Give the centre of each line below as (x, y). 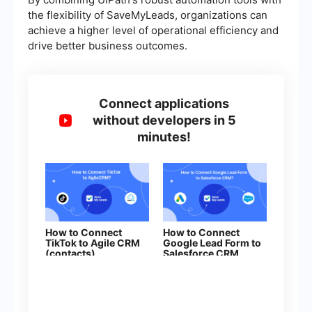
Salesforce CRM (201, 253)
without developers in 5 (164, 120)
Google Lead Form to (212, 243)
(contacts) (70, 253)
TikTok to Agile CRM (93, 243)
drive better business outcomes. (108, 46)
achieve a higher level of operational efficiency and (153, 31)
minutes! (164, 137)
